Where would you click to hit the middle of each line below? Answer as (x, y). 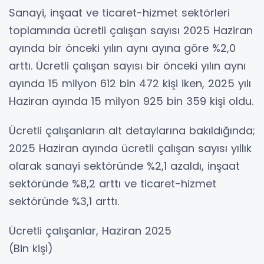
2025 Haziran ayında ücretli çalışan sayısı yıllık (130, 148)
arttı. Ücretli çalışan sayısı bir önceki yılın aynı (127, 65)
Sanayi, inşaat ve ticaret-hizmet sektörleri (119, 12)
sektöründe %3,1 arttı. (64, 201)
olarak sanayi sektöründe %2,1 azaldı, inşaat (124, 166)
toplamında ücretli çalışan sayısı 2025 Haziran (131, 30)
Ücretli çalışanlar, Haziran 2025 (90, 230)
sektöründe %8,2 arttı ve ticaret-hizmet (113, 183)
